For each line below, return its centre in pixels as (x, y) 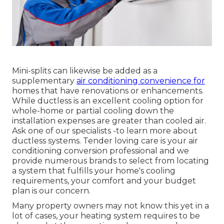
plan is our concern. (51, 191)
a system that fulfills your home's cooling (94, 171)
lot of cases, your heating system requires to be (106, 216)
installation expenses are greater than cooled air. (109, 121)
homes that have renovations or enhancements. (108, 91)
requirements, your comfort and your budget (104, 181)
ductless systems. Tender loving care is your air (105, 141)
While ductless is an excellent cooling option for (108, 101)
